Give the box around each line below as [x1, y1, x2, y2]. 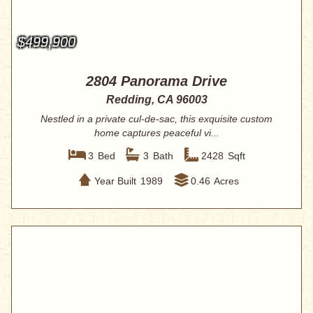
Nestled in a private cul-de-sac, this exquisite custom [41, 113, 272, 125]
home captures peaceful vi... [94, 127, 219, 139]
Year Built [94, 175, 136, 187]
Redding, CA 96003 [105, 94, 208, 106]
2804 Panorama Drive [86, 73, 227, 89]
